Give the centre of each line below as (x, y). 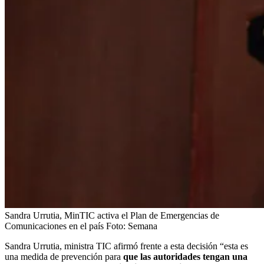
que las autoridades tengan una (184, 256)
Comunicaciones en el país (54, 226)
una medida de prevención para (63, 256)
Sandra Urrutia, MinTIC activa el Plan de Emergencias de (112, 215)
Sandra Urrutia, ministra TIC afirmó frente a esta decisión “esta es (126, 246)
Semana (143, 226)
